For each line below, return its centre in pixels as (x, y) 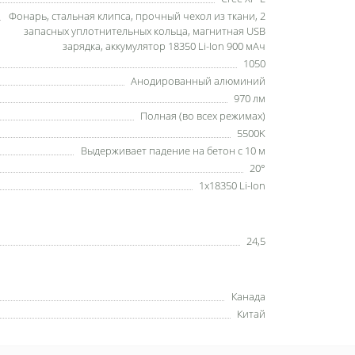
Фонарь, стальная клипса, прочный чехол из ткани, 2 (137, 16)
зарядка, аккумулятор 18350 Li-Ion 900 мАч (164, 46)
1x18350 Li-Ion (232, 185)
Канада (248, 296)
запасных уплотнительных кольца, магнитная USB (145, 31)
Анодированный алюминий (198, 81)
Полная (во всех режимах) (203, 116)
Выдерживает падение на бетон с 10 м (173, 151)
